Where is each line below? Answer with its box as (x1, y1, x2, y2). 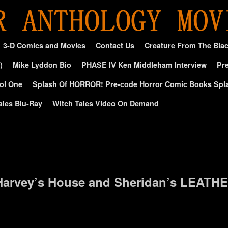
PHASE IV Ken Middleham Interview (81, 60, 207, 70)
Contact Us (96, 40, 134, 50)
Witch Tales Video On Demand (52, 98, 159, 108)
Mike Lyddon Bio (13, 60, 71, 70)
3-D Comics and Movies (3, 40, 85, 50)
